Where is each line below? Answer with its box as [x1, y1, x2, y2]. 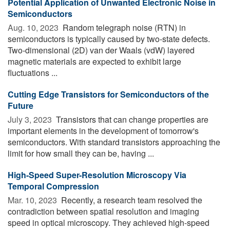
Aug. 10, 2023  [8, 21, 61, 33]
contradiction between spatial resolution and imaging [8, 205, 199, 217]
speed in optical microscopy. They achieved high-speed [8, 216, 209, 228]
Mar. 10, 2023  [8, 194, 59, 206]
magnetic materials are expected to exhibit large [8, 55, 181, 67]
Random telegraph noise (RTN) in [61, 21, 186, 33]
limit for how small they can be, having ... [8, 147, 154, 159]
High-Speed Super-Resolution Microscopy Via [8, 168, 186, 181]
